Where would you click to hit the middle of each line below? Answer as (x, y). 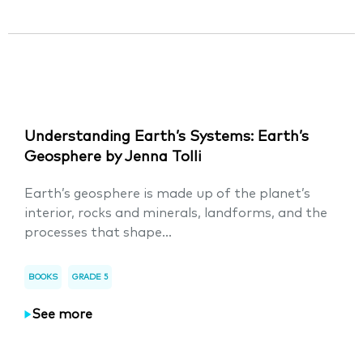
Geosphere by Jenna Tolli (113, 157)
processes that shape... (98, 233)
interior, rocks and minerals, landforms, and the (176, 213)
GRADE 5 (90, 277)
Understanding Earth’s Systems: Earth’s (167, 137)
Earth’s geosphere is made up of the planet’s (167, 194)
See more (62, 314)
